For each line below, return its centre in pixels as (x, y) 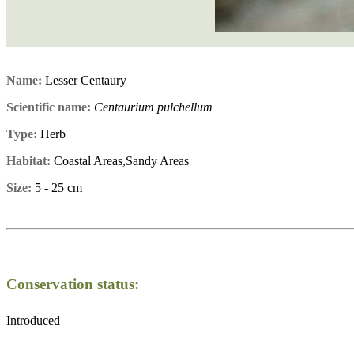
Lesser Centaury (84, 80)
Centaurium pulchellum (153, 107)
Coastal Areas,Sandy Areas (120, 160)
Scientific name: (49, 107)
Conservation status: (73, 284)
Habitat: (28, 160)
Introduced (33, 321)
